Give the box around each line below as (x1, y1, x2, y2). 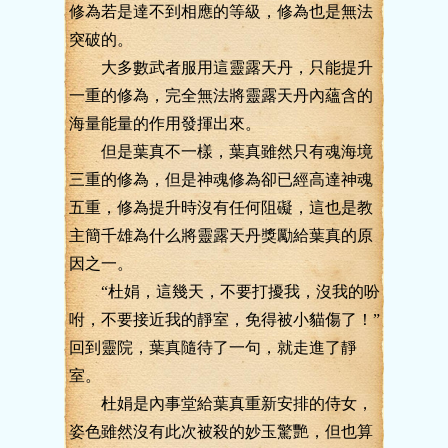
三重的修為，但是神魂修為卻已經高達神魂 (69, 171, 373, 188)
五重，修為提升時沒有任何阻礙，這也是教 (69, 199, 373, 216)
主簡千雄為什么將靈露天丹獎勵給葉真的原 (69, 227, 373, 244)
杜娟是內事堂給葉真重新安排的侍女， (69, 395, 373, 412)
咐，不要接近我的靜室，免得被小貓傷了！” (69, 311, 380, 328)
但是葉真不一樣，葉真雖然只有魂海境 (69, 143, 373, 160)
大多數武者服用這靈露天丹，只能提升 (69, 59, 373, 76)
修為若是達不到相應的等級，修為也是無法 (69, 3, 373, 20)
